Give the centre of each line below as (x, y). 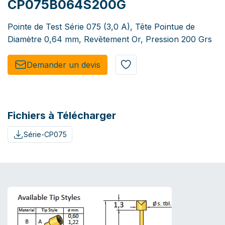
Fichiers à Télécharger (62, 115)
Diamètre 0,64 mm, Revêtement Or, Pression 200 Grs (110, 39)
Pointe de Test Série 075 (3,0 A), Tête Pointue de (101, 26)
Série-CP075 (45, 134)
